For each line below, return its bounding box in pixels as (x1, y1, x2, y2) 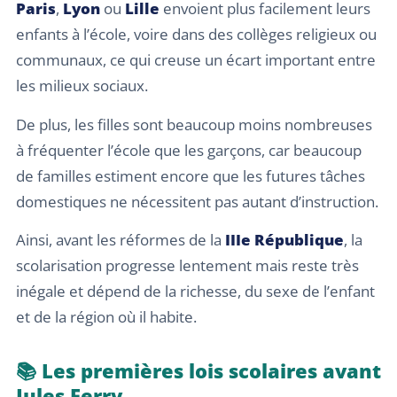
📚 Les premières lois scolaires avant (16, 357, 381, 384)
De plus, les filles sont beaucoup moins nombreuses (16, 113, 372, 135)
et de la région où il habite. (16, 307, 197, 327)
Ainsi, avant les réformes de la (16, 230, 225, 250)
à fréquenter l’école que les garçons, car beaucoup (16, 139, 362, 160)
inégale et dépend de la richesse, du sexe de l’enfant (16, 281, 375, 301)
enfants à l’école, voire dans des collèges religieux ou (16, 24, 377, 45)
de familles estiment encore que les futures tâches (16, 165, 365, 186)
